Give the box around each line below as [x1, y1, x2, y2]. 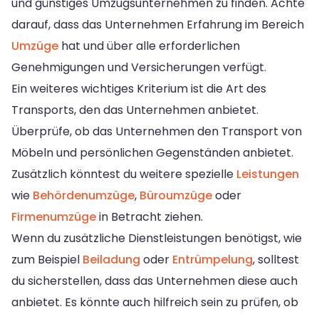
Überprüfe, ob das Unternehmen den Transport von [11, 122, 302, 140]
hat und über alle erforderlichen [58, 37, 240, 54]
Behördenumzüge [33, 187, 135, 204]
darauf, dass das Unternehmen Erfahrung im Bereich [11, 16, 304, 33]
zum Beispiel [11, 251, 83, 268]
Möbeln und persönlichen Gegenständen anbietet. [11, 144, 293, 161]
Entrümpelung [172, 251, 253, 268]
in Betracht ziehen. [96, 208, 203, 225]
